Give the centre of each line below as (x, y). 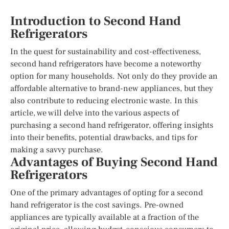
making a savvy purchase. (57, 150)
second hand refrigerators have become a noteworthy (106, 64)
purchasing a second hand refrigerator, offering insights (112, 125)
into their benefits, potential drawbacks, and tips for (104, 137)
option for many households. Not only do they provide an (114, 76)
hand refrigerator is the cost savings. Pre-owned (97, 205)
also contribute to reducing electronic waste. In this (104, 100)
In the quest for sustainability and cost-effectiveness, (106, 51)
